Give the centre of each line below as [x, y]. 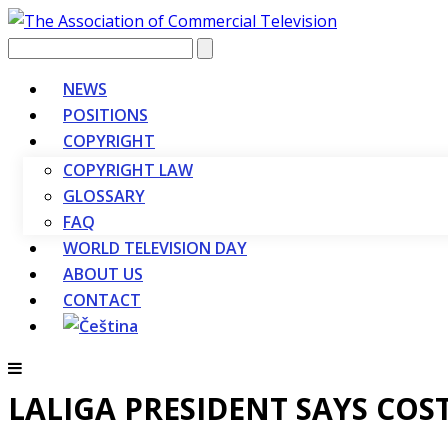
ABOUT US [103, 274]
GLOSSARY [104, 196]
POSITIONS [105, 115]
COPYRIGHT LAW [128, 170]
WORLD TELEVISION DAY [155, 248]
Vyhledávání [52, 46]
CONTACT [102, 300]
